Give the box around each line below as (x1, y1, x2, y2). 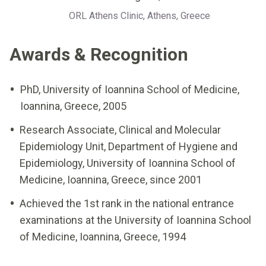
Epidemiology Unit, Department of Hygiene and (20, 140, 237, 153)
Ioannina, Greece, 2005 (20, 100, 127, 112)
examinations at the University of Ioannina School (20, 214, 251, 226)
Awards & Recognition (9, 44, 188, 65)
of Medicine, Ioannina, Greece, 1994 (20, 230, 186, 243)
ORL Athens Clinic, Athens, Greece (69, 10, 210, 21)
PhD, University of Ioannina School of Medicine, (20, 83, 240, 96)
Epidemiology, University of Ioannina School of (20, 157, 236, 169)
